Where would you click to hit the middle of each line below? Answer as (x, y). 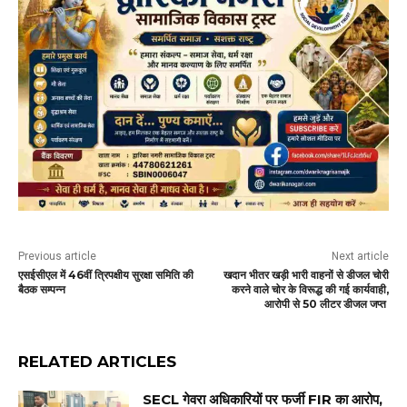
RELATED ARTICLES (97, 362)
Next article (360, 257)
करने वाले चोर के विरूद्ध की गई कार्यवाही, (310, 290)
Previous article (57, 257)
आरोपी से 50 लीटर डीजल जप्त (326, 304)
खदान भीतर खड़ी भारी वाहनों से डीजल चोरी (306, 275)
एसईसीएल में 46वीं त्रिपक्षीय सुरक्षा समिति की (106, 275)
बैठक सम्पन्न (42, 290)
